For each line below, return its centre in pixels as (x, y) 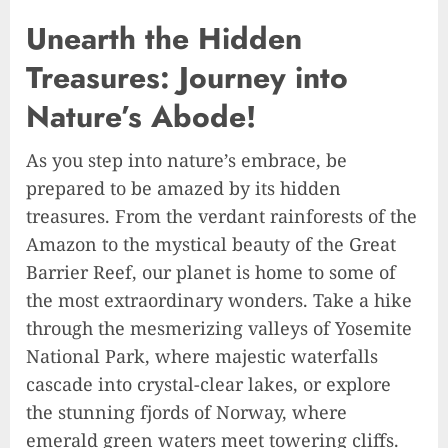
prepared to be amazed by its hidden (183, 188)
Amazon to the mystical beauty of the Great (211, 244)
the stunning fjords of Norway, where (186, 412)
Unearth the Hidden (164, 39)
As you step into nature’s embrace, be (186, 160)
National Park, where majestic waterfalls (202, 356)
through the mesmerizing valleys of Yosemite (219, 328)
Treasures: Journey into (187, 78)
